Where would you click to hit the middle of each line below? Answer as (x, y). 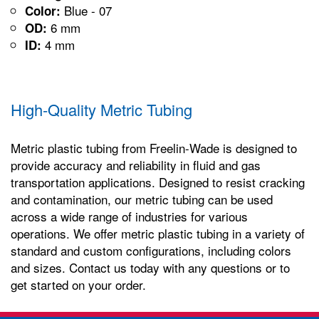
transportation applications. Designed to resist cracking (158, 182)
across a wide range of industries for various (129, 216)
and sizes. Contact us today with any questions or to (150, 267)
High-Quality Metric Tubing (101, 109)
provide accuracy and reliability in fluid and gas (136, 164)
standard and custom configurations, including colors (151, 250)
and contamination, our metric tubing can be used (142, 199)
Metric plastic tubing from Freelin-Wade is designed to (154, 147)
